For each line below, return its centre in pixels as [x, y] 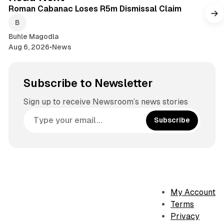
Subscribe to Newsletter [88, 83]
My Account [193, 192]
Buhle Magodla [33, 36]
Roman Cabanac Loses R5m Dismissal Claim [95, 8]
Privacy [185, 216]
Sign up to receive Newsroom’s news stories [105, 101]
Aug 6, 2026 [29, 47]
